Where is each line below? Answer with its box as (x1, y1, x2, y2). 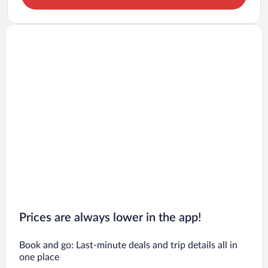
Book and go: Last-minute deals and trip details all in (19, 240, 237, 251)
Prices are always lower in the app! (19, 212, 202, 224)
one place (19, 252, 59, 263)
